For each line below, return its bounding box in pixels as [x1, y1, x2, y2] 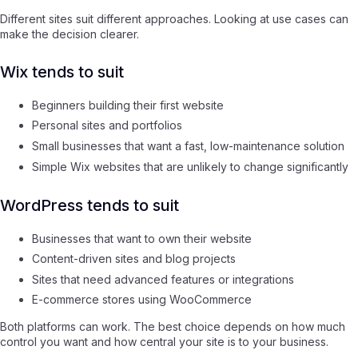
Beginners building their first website [32, 97, 224, 112]
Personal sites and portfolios [32, 118, 182, 133]
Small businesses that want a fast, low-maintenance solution [32, 139, 344, 153]
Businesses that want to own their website [32, 231, 252, 245]
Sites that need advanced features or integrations [32, 272, 294, 286]
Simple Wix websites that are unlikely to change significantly [32, 159, 348, 173]
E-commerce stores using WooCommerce [32, 292, 252, 307]
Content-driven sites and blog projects [32, 252, 236, 266]
